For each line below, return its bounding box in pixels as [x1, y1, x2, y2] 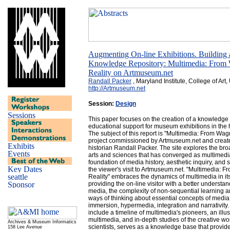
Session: [88, 100, 116, 107]
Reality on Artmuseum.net [88, 68, 173, 77]
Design [116, 100, 136, 107]
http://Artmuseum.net [88, 85, 145, 92]
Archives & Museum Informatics [8, 219, 76, 224]
